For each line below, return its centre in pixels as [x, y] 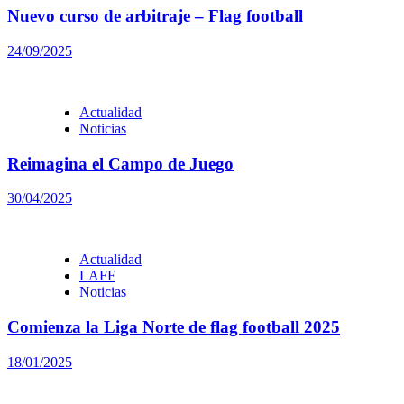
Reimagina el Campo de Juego [120, 163]
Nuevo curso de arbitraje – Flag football [155, 16]
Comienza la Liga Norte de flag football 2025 [174, 327]
